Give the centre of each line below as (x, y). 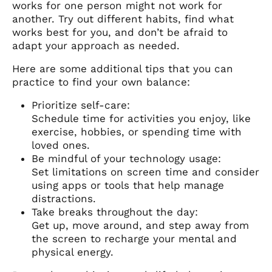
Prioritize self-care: (81, 105)
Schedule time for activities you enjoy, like (141, 118)
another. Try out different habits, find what (123, 19)
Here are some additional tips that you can (123, 68)
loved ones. (61, 145)
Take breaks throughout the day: (115, 212)
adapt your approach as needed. (96, 45)
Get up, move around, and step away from (140, 225)
